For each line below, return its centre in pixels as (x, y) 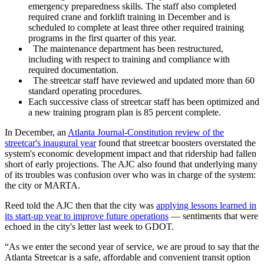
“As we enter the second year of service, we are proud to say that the (132, 247)
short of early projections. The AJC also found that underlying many (131, 164)
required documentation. (73, 70)
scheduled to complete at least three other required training (136, 28)
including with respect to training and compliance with (129, 60)
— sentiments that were (213, 216)
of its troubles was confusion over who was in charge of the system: (130, 175)
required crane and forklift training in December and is (129, 17)
